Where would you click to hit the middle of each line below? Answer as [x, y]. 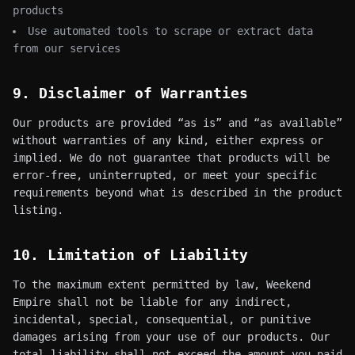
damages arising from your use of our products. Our [171, 337]
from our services [67, 48]
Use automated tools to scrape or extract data [170, 31]
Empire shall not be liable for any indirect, [152, 302]
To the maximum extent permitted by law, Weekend [162, 284]
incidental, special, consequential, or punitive [162, 319]
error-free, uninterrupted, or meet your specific [165, 175]
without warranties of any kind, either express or [168, 140]
